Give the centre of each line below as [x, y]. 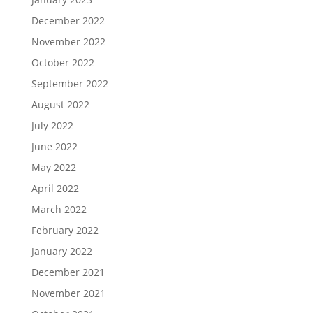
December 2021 [68, 272]
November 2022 [68, 41]
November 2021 [68, 293]
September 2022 [70, 83]
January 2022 [61, 251]
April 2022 [55, 188]
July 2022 [52, 125]
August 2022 [60, 104]
